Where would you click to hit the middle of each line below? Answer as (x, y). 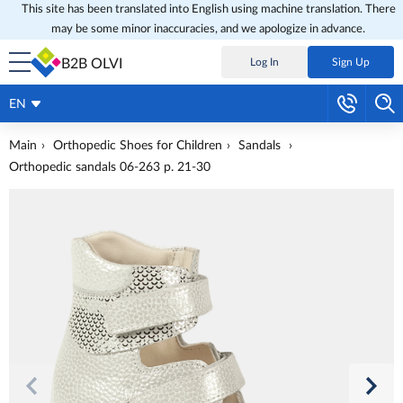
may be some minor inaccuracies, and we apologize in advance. (208, 29)
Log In (264, 62)
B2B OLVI (92, 64)
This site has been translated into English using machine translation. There (208, 9)
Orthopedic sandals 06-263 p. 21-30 (110, 167)
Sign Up (351, 62)
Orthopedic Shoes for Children (138, 146)
